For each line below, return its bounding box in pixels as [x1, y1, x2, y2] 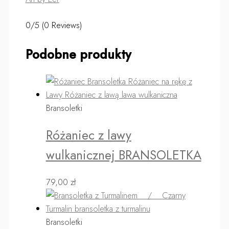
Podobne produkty [25, 45, 131, 63]
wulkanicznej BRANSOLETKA [45, 146, 201, 164]
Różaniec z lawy [45, 126, 131, 144]
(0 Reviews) [41, 19, 82, 32]
